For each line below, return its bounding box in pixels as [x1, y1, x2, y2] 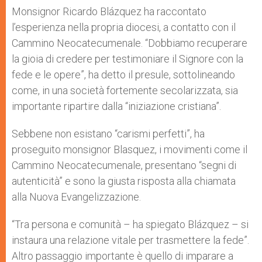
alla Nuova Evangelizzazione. [12, 191, 141, 203]
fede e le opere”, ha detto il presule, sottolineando [12, 68, 235, 81]
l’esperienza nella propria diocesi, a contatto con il [12, 21, 236, 33]
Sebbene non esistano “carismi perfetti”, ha [12, 127, 205, 140]
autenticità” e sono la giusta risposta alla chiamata [12, 175, 236, 187]
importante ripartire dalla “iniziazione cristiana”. [12, 100, 221, 112]
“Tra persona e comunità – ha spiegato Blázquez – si [12, 218, 249, 230]
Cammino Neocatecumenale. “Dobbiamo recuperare [12, 37, 247, 49]
